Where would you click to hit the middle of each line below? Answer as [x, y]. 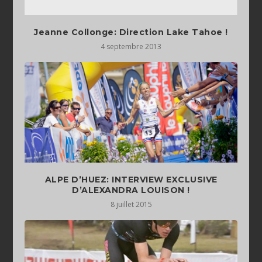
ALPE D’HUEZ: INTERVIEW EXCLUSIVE [131, 180]
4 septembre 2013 [131, 47]
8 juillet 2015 [131, 205]
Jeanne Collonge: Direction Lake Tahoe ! [131, 32]
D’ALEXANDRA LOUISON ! [131, 190]
